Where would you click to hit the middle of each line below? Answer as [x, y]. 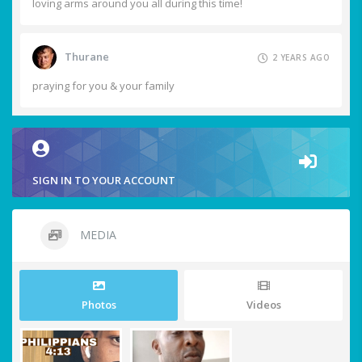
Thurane [87, 57]
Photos [99, 305]
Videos [263, 305]
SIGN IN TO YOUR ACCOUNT [104, 181]
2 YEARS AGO [301, 58]
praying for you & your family [103, 86]
